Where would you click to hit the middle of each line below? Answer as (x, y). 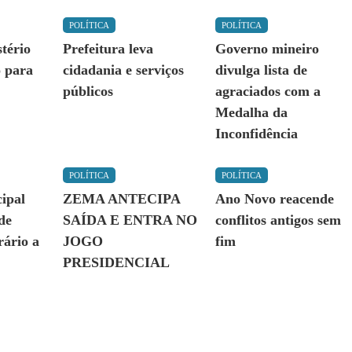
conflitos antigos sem (278, 220)
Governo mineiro (267, 49)
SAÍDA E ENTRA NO (130, 220)
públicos (88, 92)
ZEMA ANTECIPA (121, 199)
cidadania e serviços (123, 70)
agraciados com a (268, 92)
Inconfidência (256, 134)
